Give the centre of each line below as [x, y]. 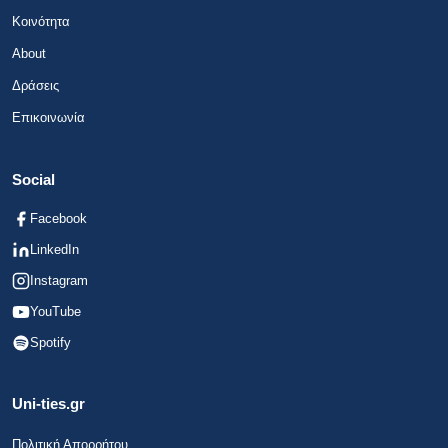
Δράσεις [35, 86]
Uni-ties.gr [48, 404]
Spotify [50, 343]
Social [33, 180]
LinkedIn [54, 250]
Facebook [58, 219]
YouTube [55, 312]
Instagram [59, 281]
